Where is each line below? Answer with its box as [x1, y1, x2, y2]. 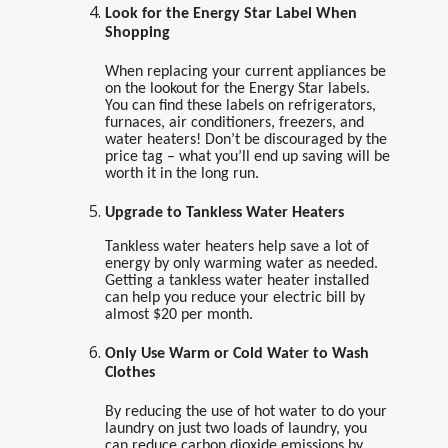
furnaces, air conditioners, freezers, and [104, 114, 364, 131]
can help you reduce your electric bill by [104, 289, 365, 306]
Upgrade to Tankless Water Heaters [104, 204, 344, 221]
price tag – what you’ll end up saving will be [104, 148, 390, 165]
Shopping [104, 24, 170, 47]
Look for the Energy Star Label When [104, 5, 357, 22]
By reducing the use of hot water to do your [104, 403, 387, 420]
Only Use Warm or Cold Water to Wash [104, 345, 369, 362]
